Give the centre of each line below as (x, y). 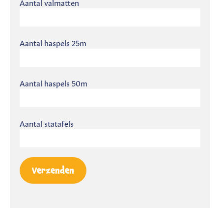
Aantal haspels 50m (54, 83)
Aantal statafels (47, 123)
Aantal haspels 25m (53, 42)
